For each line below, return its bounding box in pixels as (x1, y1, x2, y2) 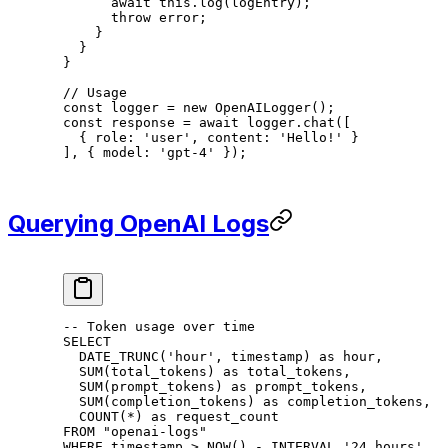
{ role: (63, 130, 143, 146)
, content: (191, 130, 279, 146)
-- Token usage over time (63, 319, 255, 335)
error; (151, 10, 207, 26)
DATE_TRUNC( (63, 349, 167, 365)
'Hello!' (279, 130, 343, 146)
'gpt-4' (159, 145, 215, 161)
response (103, 115, 175, 131)
